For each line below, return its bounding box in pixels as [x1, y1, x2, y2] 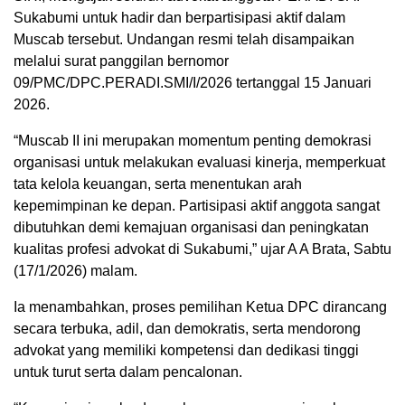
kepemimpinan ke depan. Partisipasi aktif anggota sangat [14, 198, 380, 214]
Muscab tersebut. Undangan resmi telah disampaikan [14, 32, 354, 48]
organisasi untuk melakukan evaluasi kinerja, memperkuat [14, 155, 385, 171]
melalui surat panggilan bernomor [14, 53, 229, 70]
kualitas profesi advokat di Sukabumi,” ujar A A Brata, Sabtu [14, 241, 391, 258]
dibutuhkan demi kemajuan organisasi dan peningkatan [14, 220, 369, 236]
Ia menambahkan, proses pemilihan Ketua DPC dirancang [14, 299, 387, 316]
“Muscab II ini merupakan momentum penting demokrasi [14, 133, 372, 149]
